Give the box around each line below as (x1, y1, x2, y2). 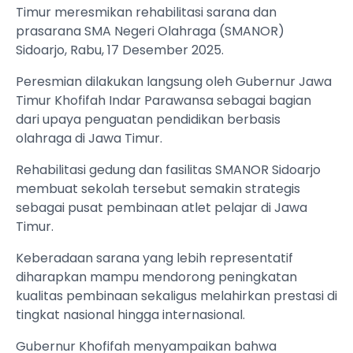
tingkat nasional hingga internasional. (16, 306, 245, 325)
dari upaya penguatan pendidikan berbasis (16, 110, 281, 129)
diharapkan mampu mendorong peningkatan (16, 268, 297, 287)
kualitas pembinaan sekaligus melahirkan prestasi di (16, 287, 337, 306)
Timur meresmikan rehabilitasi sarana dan (16, 3, 277, 22)
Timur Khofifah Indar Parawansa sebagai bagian (16, 91, 311, 110)
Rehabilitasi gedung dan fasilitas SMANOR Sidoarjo (16, 161, 321, 180)
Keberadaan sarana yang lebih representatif (16, 249, 293, 268)
